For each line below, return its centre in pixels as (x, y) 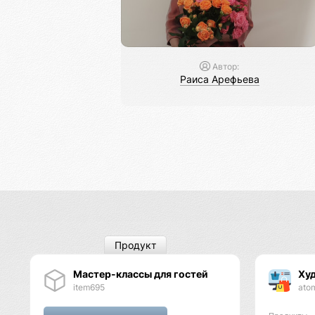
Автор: (224, 66)
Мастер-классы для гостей (140, 274)
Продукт (135, 245)
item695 (89, 287)
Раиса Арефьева (219, 79)
